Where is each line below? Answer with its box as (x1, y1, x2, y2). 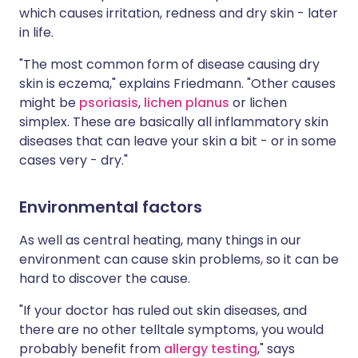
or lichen (229, 93, 287, 112)
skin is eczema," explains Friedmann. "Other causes (19, 74, 336, 93)
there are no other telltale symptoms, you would (19, 320, 324, 339)
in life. (19, 23, 54, 42)
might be (19, 93, 79, 112)
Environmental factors (19, 196, 202, 218)
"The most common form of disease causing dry (19, 55, 320, 74)
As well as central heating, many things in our (19, 231, 301, 249)
